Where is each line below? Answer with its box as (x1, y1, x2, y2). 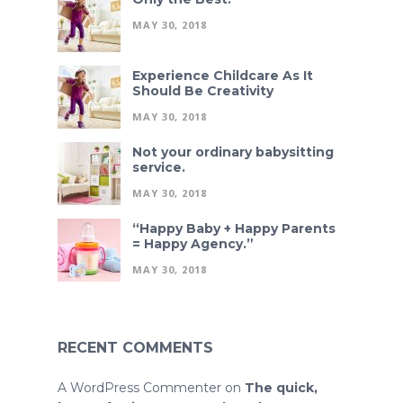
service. (132, 158, 185, 175)
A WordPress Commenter (58, 379, 221, 396)
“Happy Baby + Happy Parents (132, 219, 336, 237)
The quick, (245, 379, 318, 396)
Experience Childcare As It (132, 67, 313, 84)
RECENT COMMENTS (58, 338, 213, 356)
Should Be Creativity (132, 82, 273, 99)
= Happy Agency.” (132, 235, 254, 252)
